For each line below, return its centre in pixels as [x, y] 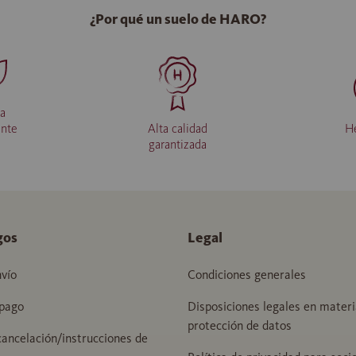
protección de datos [240, 325]
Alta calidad [178, 128]
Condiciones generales [247, 274]
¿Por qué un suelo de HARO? [178, 19]
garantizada [178, 144]
